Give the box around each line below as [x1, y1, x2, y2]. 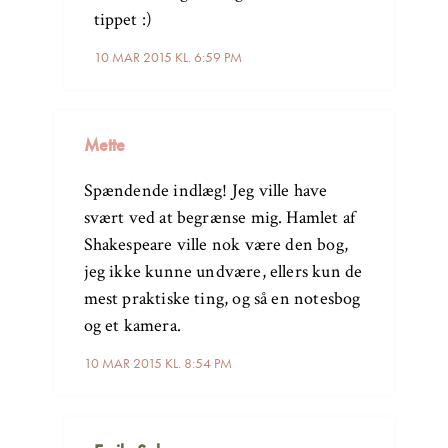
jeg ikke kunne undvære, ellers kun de [83, 259, 363, 283]
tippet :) [93, 7, 153, 31]
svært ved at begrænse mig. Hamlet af [83, 205, 356, 229]
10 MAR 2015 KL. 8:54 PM [83, 353, 232, 372]
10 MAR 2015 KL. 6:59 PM [93, 47, 242, 66]
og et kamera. [83, 313, 181, 337]
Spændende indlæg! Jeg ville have [83, 178, 328, 202]
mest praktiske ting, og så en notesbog [83, 286, 361, 310]
